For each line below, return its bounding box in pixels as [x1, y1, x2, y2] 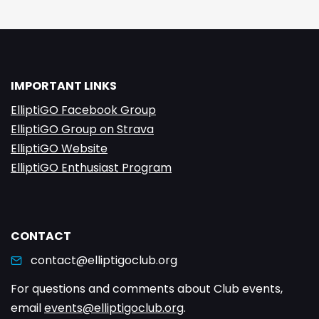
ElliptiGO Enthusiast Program [11, 159, 172, 176]
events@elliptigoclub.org [44, 300, 184, 316]
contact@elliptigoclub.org [31, 252, 177, 268]
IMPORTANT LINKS [11, 78, 117, 94]
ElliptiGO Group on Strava [11, 121, 154, 137]
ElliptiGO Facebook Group [11, 102, 156, 118]
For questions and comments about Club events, [11, 281, 283, 297]
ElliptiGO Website [11, 140, 108, 157]
